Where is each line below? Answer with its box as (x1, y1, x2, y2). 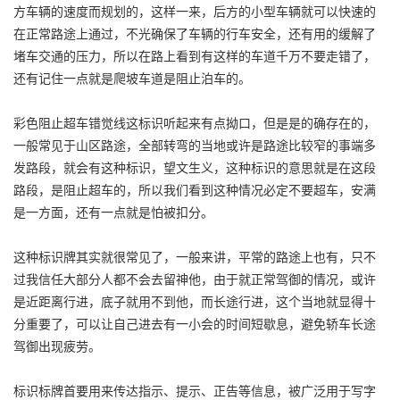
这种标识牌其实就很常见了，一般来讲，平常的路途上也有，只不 (13, 247, 376, 265)
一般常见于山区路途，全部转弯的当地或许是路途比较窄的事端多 (13, 136, 376, 154)
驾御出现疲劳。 (13, 337, 101, 354)
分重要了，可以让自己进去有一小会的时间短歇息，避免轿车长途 (13, 314, 376, 332)
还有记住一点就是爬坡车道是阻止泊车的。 (13, 69, 251, 87)
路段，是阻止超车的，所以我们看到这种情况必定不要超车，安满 (13, 180, 376, 198)
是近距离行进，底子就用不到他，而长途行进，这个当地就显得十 (13, 292, 376, 310)
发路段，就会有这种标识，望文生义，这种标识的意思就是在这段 (13, 158, 376, 176)
